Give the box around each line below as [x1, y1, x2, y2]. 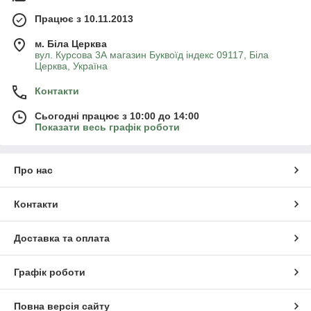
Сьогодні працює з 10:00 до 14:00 [35, 110, 199, 121]
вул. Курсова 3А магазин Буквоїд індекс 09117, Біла [35, 49, 269, 60]
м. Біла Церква [35, 37, 107, 49]
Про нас [14, 164, 53, 176]
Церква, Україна [35, 60, 108, 72]
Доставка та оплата [14, 232, 110, 244]
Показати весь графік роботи [35, 121, 180, 133]
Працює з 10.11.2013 [35, 12, 133, 24]
